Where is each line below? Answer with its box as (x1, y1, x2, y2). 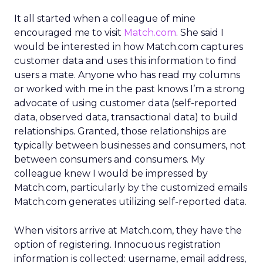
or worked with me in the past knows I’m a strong (14, 83, 245, 95)
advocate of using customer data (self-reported (14, 97, 237, 109)
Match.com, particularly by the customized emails (14, 182, 247, 193)
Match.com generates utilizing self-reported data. (14, 196, 247, 207)
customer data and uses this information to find (14, 55, 237, 66)
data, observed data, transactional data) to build (14, 112, 238, 123)
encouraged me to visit (14, 27, 124, 38)
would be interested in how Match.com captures (14, 41, 243, 52)
